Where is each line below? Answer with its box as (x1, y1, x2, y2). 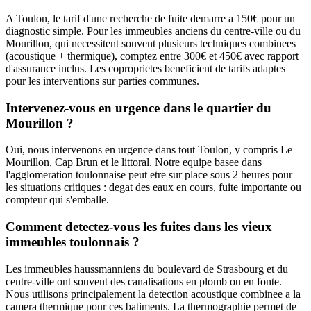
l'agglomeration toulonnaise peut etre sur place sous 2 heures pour (6, 169, 292, 181)
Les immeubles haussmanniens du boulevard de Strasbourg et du (6, 262, 288, 275)
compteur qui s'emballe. (6, 194, 109, 206)
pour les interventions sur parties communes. (6, 74, 199, 87)
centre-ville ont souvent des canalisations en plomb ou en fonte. (6, 275, 282, 287)
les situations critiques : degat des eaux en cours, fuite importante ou (6, 181, 301, 194)
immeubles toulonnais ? (6, 235, 140, 250)
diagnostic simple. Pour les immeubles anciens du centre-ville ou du (6, 24, 301, 37)
